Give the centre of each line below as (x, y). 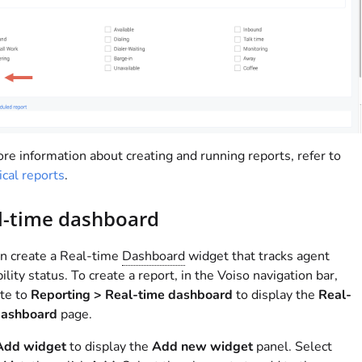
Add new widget (202, 347)
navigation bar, (293, 276)
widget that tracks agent (257, 257)
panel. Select (292, 347)
